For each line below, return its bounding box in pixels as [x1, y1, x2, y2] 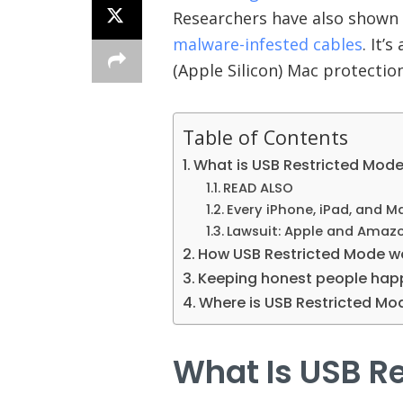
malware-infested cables [173, 33, 363, 56]
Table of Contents [183, 123, 348, 150]
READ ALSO [222, 178, 293, 197]
